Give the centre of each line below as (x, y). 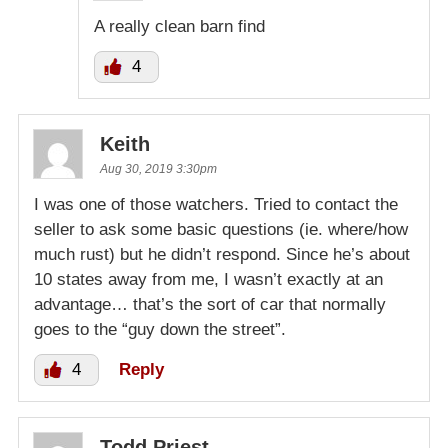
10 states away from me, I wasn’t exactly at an (208, 280)
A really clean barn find (179, 27)
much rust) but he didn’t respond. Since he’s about (222, 255)
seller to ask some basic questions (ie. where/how (221, 230)
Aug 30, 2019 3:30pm (158, 169)
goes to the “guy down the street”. (160, 330)
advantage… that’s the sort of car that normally (210, 305)
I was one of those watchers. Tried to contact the (216, 205)
